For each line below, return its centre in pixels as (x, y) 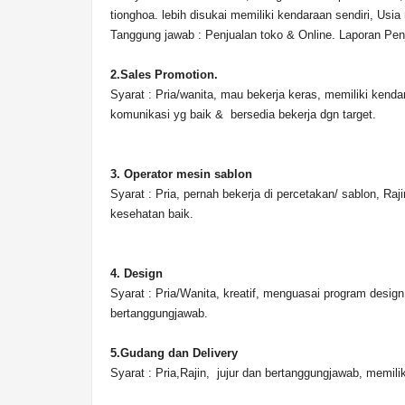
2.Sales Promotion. (164, 75)
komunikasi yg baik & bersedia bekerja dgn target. (243, 114)
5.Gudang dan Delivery (174, 353)
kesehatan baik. (152, 214)
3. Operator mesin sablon (181, 174)
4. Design (138, 273)
